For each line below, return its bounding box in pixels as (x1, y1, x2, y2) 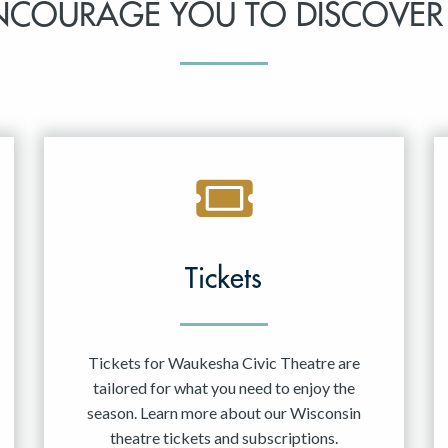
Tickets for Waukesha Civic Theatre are (87, 353, 360, 373)
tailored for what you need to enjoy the (92, 378, 355, 398)
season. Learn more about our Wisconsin (86, 403, 361, 423)
